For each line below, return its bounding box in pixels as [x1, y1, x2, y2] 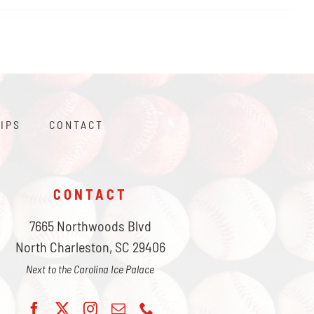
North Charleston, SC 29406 [15, 238, 165, 256]
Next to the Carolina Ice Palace [26, 262, 155, 276]
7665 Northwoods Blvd [29, 217, 151, 235]
